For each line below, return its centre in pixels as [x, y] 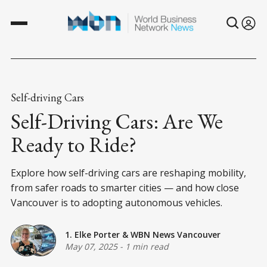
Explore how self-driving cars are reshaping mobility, [128, 173]
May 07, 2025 [91, 247]
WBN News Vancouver [176, 235]
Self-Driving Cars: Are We [117, 121]
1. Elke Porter [92, 235]
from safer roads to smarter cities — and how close [125, 187]
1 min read [147, 247]
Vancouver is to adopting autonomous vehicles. [117, 202]
